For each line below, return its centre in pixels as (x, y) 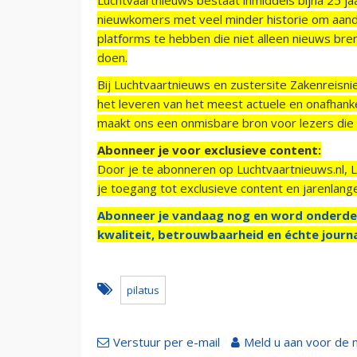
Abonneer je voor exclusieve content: (209, 149)
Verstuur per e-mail (167, 341)
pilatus (143, 290)
